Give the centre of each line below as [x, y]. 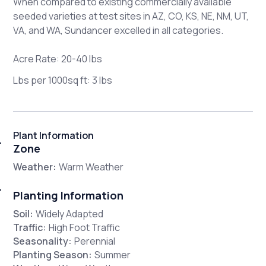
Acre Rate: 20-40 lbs [58, 59]
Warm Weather [91, 167]
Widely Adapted [70, 214]
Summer [113, 255]
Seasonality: [43, 241]
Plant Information [54, 136]
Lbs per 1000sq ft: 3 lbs [63, 80]
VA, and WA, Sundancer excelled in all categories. [118, 31]
